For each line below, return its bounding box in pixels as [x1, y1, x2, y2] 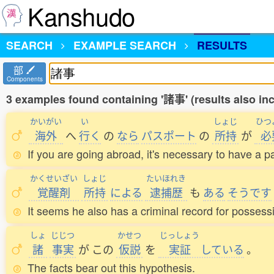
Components [6, 75, 43, 83]
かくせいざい [30, 172, 78, 183]
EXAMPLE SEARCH [73, 37, 176, 53]
